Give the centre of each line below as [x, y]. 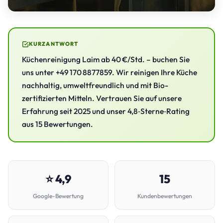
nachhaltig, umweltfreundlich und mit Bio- [95, 85]
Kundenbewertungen [165, 196]
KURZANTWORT [54, 44]
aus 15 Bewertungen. [57, 124]
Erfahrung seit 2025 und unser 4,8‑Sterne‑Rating [106, 111]
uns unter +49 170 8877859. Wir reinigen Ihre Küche [110, 72]
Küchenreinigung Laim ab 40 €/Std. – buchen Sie [106, 59]
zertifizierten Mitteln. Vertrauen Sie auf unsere [102, 98]
